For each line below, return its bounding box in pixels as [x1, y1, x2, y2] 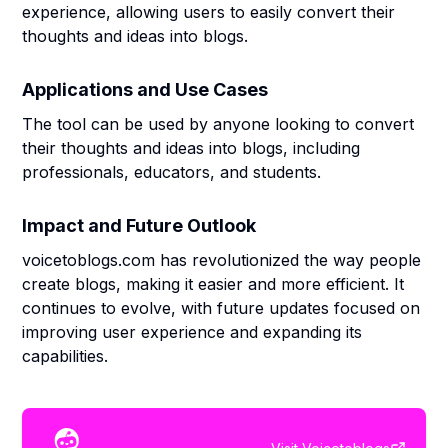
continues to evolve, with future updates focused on [22, 298, 421, 318]
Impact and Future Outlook [22, 215, 257, 236]
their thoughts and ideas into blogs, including [22, 138, 361, 158]
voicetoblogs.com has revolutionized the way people [22, 250, 422, 270]
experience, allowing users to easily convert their [22, 2, 396, 22]
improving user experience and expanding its [22, 322, 363, 342]
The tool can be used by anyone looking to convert [22, 114, 415, 134]
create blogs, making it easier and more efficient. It [22, 274, 405, 294]
